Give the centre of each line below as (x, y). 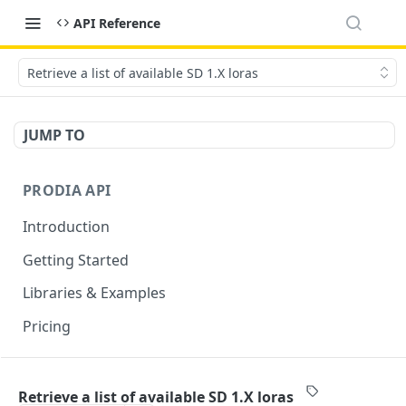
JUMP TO (54, 135)
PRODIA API (67, 190)
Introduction (66, 226)
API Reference (117, 23)
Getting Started (76, 260)
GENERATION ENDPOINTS (118, 378)
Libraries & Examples (94, 293)
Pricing (47, 327)
